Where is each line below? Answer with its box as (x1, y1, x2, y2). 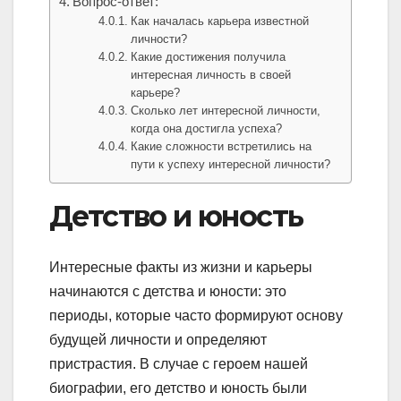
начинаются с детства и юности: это (49, 283, 286, 299)
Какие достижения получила (131, 50, 286, 64)
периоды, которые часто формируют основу (49, 307, 343, 323)
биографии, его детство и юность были (49, 380, 307, 396)
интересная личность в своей (131, 68, 292, 82)
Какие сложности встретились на (131, 140, 312, 154)
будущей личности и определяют (49, 331, 267, 347)
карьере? (131, 86, 181, 100)
